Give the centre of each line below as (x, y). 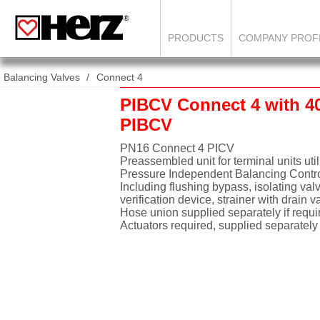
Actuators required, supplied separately (219, 225)
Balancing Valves (42, 77)
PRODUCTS (196, 38)
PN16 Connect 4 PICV (177, 148)
